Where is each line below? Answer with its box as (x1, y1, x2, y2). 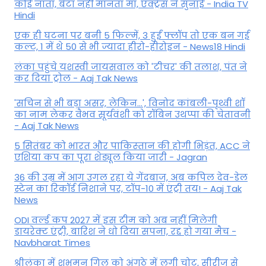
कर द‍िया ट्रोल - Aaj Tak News (14, 72, 138, 85)
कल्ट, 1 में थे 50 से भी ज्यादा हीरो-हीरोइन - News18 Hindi (14, 40, 245, 53)
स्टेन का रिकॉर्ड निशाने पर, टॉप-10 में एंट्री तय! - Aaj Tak (14, 182, 242, 195)
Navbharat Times (14, 236, 90, 249)
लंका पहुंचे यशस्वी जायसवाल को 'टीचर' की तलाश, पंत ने (14, 61, 247, 74)
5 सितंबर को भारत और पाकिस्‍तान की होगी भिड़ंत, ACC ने (14, 139, 250, 152)
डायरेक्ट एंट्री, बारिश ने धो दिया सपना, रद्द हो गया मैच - (14, 224, 236, 237)
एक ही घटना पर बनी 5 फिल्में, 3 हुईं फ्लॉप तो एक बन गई (14, 29, 249, 42)
